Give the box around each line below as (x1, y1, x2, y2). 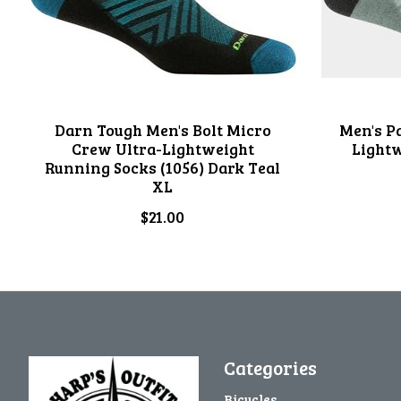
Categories (223, 354, 317, 380)
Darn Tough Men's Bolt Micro (54, 118, 271, 141)
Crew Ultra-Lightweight (71, 137, 254, 159)
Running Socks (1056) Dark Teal (45, 156, 281, 178)
